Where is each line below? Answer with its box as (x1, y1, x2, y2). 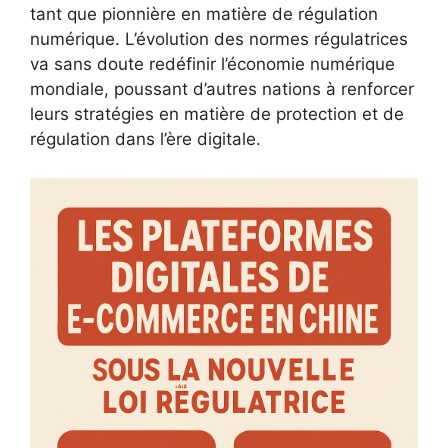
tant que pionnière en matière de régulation (30, 4, 378, 24)
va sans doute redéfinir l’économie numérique (30, 54, 395, 74)
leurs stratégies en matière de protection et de (30, 104, 404, 124)
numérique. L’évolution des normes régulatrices (30, 29, 408, 49)
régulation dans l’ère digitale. (30, 129, 261, 149)
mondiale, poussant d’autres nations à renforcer (30, 79, 414, 99)
